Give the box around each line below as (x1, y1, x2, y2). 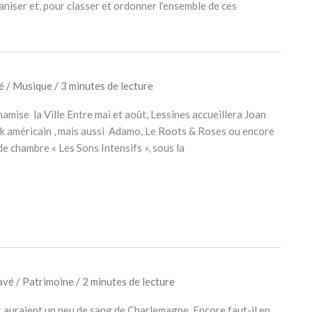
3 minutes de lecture (60, 79, 153, 92)
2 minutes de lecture (81, 274, 175, 288)
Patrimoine (22, 274, 74, 288)
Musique (12, 79, 52, 92)
